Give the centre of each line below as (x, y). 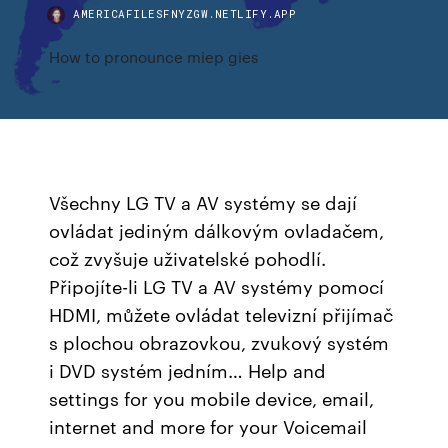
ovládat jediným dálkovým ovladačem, (217, 230)
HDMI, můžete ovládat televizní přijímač (221, 314)
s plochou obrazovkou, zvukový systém (219, 342)
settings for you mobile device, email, (212, 398)
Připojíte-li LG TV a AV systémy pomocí (217, 286)
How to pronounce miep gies (154, 56)
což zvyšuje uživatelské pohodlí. (188, 258)
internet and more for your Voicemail (208, 426)
